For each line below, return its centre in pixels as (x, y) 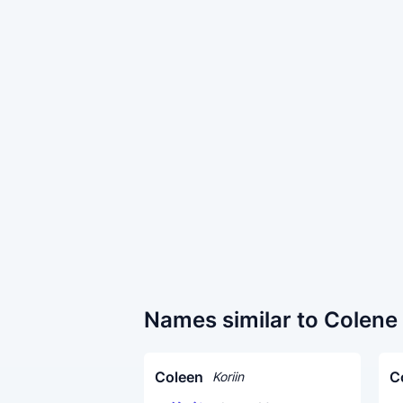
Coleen (179, 377)
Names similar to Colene (271, 320)
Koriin (228, 376)
